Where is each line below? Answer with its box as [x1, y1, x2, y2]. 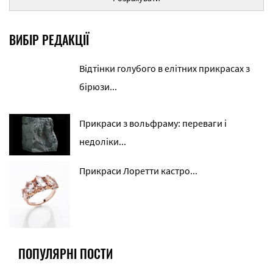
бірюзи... [79, 80, 117, 93]
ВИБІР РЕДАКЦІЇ [9, 30, 89, 49]
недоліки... [79, 135, 126, 147]
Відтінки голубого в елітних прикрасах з [79, 62, 250, 74]
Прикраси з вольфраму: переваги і [79, 116, 227, 129]
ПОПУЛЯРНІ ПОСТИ [18, 244, 113, 263]
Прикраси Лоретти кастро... [79, 164, 197, 177]
